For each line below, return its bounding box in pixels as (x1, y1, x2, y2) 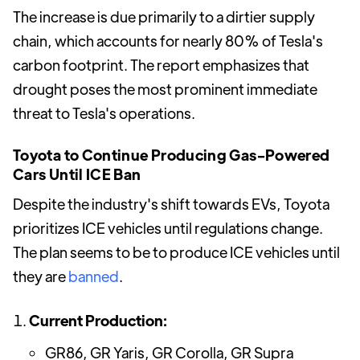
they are (13, 267, 68, 285)
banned (68, 267, 119, 285)
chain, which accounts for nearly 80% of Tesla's (13, 31, 323, 50)
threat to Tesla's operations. (13, 104, 195, 122)
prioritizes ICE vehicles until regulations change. (13, 219, 323, 237)
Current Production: (29, 311, 167, 329)
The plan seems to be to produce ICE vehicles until (13, 243, 340, 261)
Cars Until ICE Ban (13, 165, 141, 183)
